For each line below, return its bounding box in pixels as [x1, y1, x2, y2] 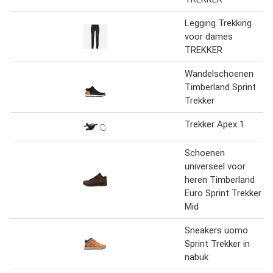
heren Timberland [185, 174, 255, 185]
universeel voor [185, 160, 246, 172]
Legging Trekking [185, 17, 252, 29]
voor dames [185, 30, 233, 42]
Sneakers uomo [185, 224, 248, 236]
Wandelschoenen [185, 68, 253, 79]
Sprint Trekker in [185, 238, 250, 249]
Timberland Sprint [185, 81, 256, 93]
